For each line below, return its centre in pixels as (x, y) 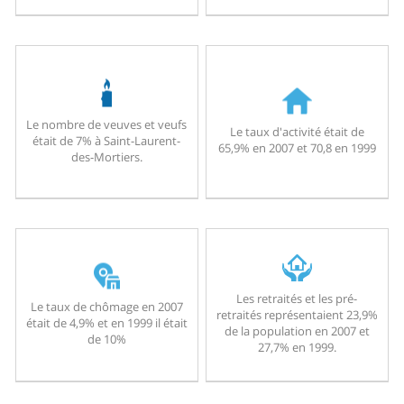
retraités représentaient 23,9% (297, 315)
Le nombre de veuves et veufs (107, 124)
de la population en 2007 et (297, 331)
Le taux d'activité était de (297, 131)
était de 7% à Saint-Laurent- (107, 140)
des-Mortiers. (106, 156)
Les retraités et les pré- (297, 299)
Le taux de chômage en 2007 (106, 306)
